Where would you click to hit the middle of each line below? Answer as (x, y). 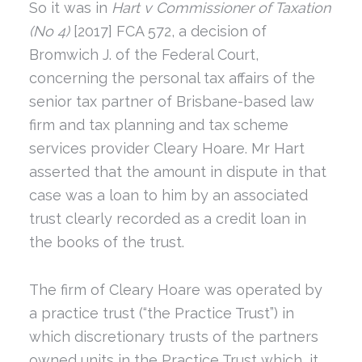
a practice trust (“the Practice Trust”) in (161, 313)
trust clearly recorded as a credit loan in (167, 219)
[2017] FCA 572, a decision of (168, 32)
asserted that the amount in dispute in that (177, 172)
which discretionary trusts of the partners (173, 336)
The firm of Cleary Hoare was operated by (175, 289)
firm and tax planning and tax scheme (158, 125)
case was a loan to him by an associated (168, 196)
